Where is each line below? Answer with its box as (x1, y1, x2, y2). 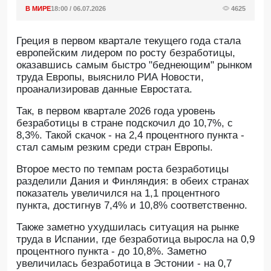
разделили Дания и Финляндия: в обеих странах (16, 175, 249, 187)
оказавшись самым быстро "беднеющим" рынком (16, 59, 252, 71)
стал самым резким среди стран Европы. (16, 142, 213, 153)
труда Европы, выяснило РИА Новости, (16, 71, 204, 83)
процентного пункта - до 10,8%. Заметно (16, 246, 206, 257)
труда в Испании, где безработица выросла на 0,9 (16, 233, 255, 245)
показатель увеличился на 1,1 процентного (16, 188, 220, 199)
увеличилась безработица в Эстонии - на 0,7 (16, 258, 232, 269)
